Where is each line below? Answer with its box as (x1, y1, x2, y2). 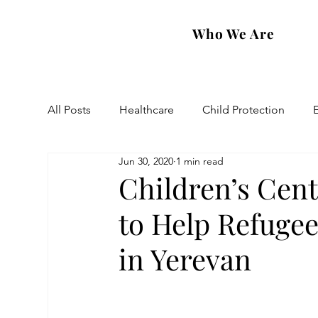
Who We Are (192, 23, 275, 43)
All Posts (48, 103, 92, 116)
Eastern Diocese (76, 160, 158, 173)
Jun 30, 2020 (119, 155, 174, 168)
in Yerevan (119, 239, 252, 278)
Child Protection (202, 103, 285, 116)
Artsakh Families (186, 160, 269, 173)
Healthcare (119, 103, 175, 116)
